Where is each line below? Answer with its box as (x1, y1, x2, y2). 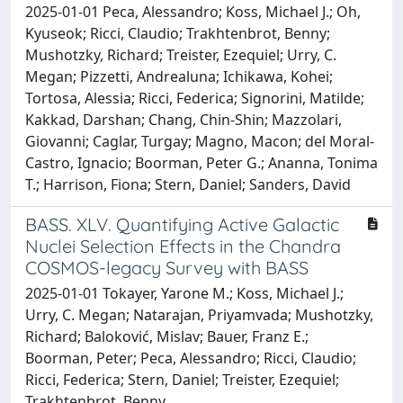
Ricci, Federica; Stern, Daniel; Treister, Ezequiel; (25, 369, 339, 390)
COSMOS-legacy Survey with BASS (25, 255, 309, 279)
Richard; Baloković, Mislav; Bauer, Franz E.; (25, 326, 309, 346)
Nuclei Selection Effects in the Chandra (25, 234, 341, 257)
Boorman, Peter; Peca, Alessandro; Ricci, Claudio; (25, 347, 356, 368)
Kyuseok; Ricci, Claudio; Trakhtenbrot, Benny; (25, 22, 330, 43)
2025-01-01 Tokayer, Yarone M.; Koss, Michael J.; (25, 282, 344, 303)
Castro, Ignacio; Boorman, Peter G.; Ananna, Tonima (25, 152, 378, 173)
